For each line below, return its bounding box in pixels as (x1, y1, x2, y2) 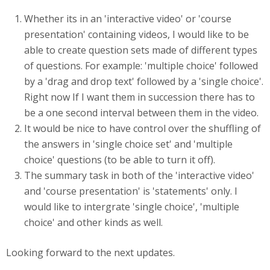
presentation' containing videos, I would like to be (24, 28, 249, 41)
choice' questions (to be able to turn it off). (24, 153, 215, 166)
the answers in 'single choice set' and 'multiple (24, 137, 233, 151)
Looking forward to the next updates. (6, 246, 175, 259)
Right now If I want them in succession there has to (24, 90, 255, 104)
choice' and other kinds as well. (24, 216, 163, 229)
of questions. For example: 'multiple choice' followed (24, 59, 258, 72)
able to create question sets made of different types (24, 43, 257, 57)
